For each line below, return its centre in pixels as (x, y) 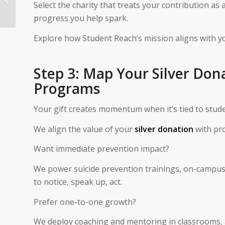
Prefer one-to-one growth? (85, 202)
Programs (67, 88)
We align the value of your (84, 129)
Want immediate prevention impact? (101, 149)
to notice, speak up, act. (78, 182)
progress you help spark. (81, 18)
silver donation (164, 129)
